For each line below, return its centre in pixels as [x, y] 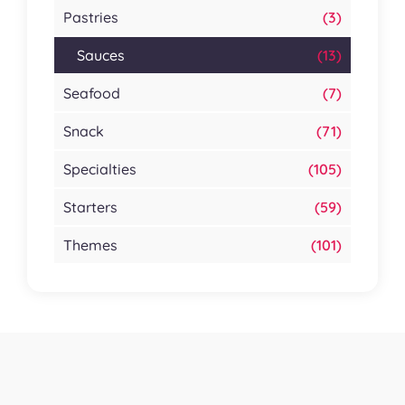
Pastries [91, 18]
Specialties [100, 170]
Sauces [101, 56]
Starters [90, 207]
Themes [90, 245]
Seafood [92, 94]
